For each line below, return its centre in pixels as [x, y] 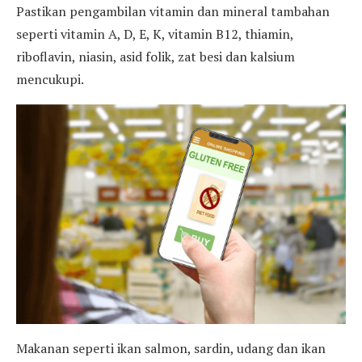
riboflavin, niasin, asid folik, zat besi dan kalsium [156, 56]
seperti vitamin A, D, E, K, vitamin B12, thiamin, [155, 34]
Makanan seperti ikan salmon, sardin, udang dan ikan [171, 348]
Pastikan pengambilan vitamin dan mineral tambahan [173, 11]
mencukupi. [50, 79]
